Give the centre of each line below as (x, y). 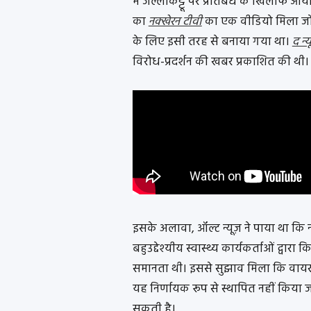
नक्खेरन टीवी (175, 22)
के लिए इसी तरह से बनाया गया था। (212, 42)
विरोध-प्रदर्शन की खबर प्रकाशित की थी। (220, 62)
